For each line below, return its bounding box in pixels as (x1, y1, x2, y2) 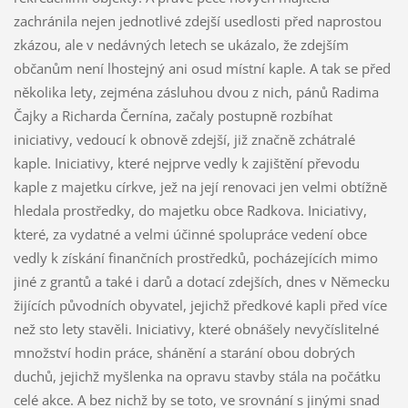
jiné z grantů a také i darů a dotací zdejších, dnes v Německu (13, 272, 390, 291)
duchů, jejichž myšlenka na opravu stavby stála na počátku (13, 367, 381, 386)
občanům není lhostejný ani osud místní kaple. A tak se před (13, 59, 391, 78)
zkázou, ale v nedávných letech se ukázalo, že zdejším (13, 36, 349, 55)
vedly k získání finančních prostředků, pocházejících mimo (13, 249, 378, 268)
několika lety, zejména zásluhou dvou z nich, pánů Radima (13, 83, 379, 102)
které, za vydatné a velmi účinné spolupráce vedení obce (13, 225, 367, 244)
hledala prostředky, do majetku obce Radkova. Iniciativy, (13, 201, 367, 220)
